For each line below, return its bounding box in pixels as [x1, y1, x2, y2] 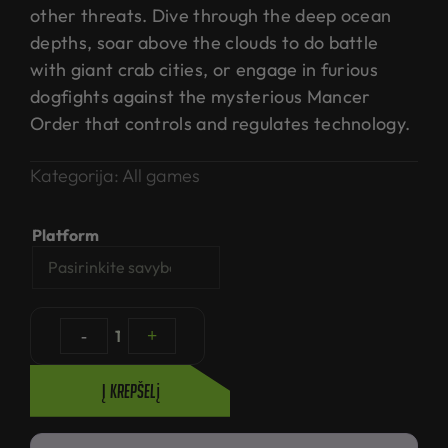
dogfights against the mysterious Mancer [30, 84, 371, 108]
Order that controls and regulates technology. [30, 111, 411, 135]
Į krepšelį [100, 379, 160, 402]
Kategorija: [30, 163, 122, 187]
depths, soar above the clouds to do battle [30, 30, 379, 54]
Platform [32, 224, 99, 245]
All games [122, 163, 200, 187]
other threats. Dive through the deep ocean [30, 3, 392, 27]
